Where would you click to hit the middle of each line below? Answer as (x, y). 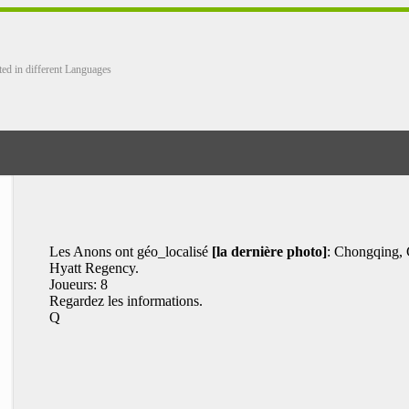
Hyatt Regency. (94, 268)
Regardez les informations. (126, 301)
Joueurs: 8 (79, 284)
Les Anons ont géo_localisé (131, 252)
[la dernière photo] (269, 252)
